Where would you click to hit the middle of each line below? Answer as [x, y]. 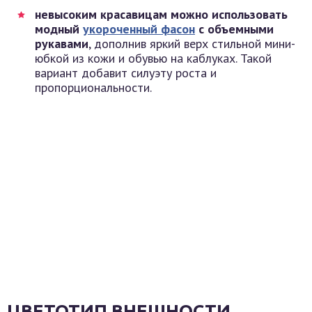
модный [59, 29]
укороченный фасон [139, 29]
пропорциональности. [93, 88]
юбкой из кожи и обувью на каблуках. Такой [153, 58]
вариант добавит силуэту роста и [126, 73]
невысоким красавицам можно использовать [161, 15]
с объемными [234, 29]
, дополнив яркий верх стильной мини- [192, 44]
